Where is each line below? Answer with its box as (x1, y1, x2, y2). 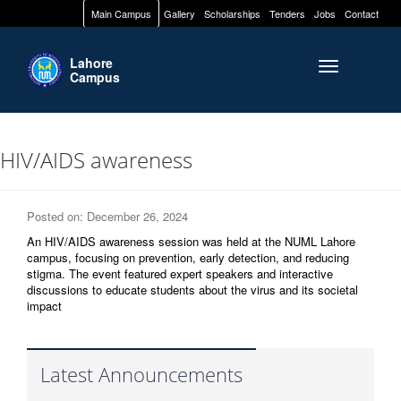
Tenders (269, 6, 305, 21)
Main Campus (91, 6, 151, 21)
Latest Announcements (40, 361, 243, 388)
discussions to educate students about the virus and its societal (27, 281, 358, 298)
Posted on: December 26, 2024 (27, 208, 188, 225)
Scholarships (204, 6, 260, 21)
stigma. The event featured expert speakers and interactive (27, 265, 333, 282)
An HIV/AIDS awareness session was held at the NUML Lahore (27, 233, 355, 250)
